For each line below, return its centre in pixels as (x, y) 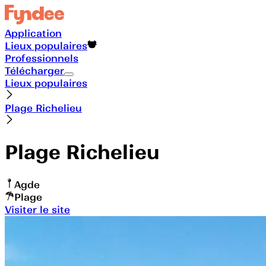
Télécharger (34, 70)
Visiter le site (37, 209)
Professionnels (42, 58)
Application (33, 33)
